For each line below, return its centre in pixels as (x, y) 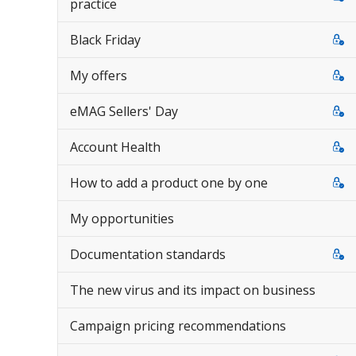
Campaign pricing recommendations (178, 326)
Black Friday (105, 40)
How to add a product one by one (169, 183)
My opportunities (122, 219)
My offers (99, 75)
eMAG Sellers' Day (124, 111)
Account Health (115, 147)
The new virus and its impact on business (193, 290)
